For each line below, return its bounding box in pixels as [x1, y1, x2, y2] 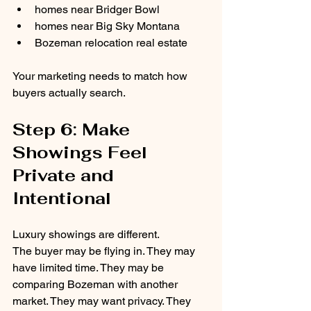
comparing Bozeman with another [12, 278, 180, 292]
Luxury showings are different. [12, 228, 160, 242]
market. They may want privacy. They [12, 294, 194, 308]
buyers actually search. [12, 86, 126, 100]
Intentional [12, 187, 111, 210]
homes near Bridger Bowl [35, 3, 160, 17]
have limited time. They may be [12, 261, 167, 275]
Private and [12, 165, 119, 187]
